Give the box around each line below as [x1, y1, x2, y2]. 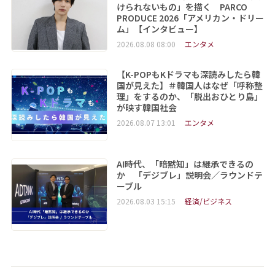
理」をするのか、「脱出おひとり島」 [116, 90, 263, 103]
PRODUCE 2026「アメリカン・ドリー [116, 11, 264, 24]
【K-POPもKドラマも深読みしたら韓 [116, 68, 260, 80]
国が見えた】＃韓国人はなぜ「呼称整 [116, 79, 263, 91]
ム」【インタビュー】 [116, 22, 203, 35]
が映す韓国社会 [116, 101, 177, 114]
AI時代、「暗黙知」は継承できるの [116, 157, 254, 170]
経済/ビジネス [184, 195, 232, 206]
